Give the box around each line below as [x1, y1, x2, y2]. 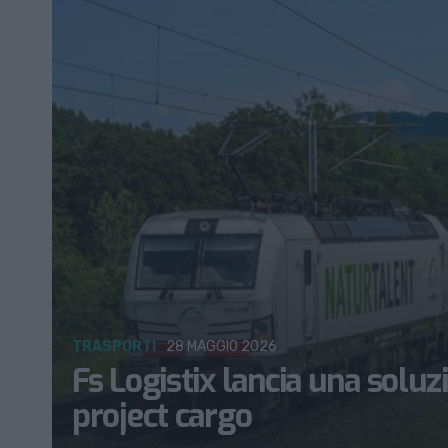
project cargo [72, 395, 252, 438]
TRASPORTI [72, 338, 156, 356]
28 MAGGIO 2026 [166, 338, 277, 356]
